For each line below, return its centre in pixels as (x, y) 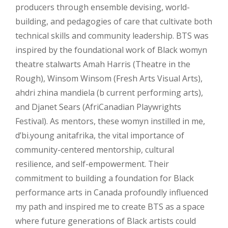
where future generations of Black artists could (106, 221)
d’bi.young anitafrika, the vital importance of (100, 135)
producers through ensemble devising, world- (103, 7)
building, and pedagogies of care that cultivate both (114, 21)
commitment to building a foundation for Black (105, 178)
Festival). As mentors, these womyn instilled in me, (110, 121)
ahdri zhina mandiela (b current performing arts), (109, 93)
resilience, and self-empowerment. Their (92, 164)
